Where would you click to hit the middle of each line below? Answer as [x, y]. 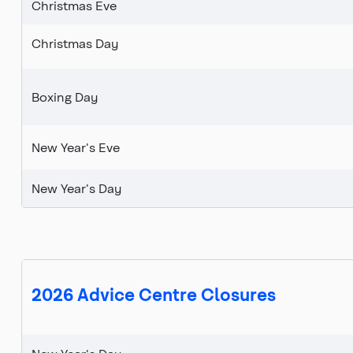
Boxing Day [65, 97]
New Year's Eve [76, 147]
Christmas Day [75, 43]
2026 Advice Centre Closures [154, 294]
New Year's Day [76, 188]
